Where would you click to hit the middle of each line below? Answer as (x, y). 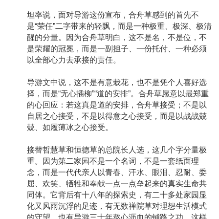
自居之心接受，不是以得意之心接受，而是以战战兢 (117, 116)
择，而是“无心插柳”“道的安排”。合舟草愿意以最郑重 (118, 94)
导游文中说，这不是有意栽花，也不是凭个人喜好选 (117, 83)
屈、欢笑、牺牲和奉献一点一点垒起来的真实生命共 (117, 184)
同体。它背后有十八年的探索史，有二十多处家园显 (117, 195)
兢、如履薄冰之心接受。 (70, 128)
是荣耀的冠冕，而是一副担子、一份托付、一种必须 (117, 49)
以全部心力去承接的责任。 (74, 60)
